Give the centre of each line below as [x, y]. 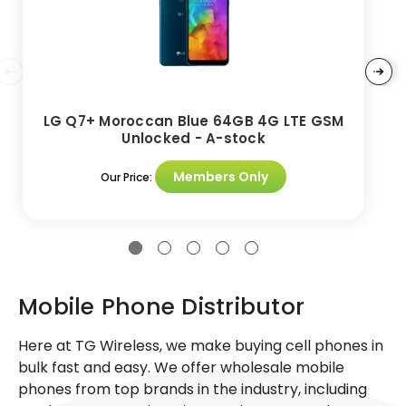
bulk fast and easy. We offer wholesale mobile [181, 367]
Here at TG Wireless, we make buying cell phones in [201, 345]
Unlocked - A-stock [193, 138]
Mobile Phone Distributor [161, 306]
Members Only [221, 176]
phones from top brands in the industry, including [193, 389]
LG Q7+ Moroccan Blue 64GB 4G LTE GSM [193, 121]
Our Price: [128, 177]
